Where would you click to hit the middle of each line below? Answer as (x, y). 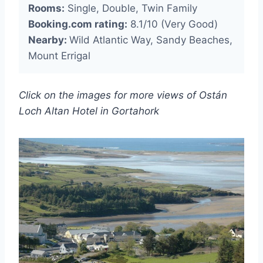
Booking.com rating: (78, 24)
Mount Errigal (59, 55)
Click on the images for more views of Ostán (123, 95)
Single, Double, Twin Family (131, 8)
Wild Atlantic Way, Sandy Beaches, (151, 40)
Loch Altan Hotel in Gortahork (89, 111)
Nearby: (49, 40)
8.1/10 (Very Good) (173, 24)
